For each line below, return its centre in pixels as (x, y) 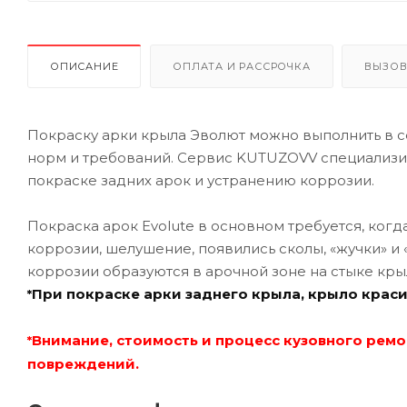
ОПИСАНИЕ (84, 66)
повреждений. (83, 363)
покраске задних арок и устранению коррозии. (201, 180)
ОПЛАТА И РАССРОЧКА (242, 66)
